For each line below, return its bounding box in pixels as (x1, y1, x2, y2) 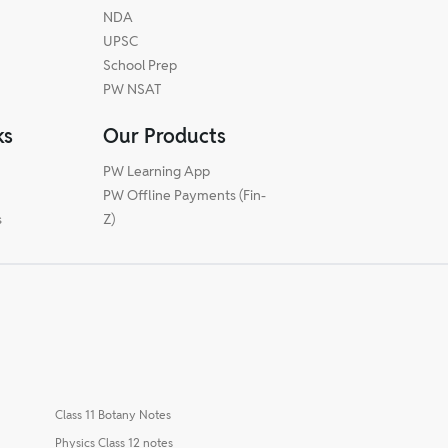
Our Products (102, 122, 226, 149)
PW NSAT (102, 79, 161, 98)
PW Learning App (102, 161, 210, 180)
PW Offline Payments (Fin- (102, 185, 266, 204)
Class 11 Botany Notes (55, 406, 171, 422)
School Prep (102, 55, 177, 74)
